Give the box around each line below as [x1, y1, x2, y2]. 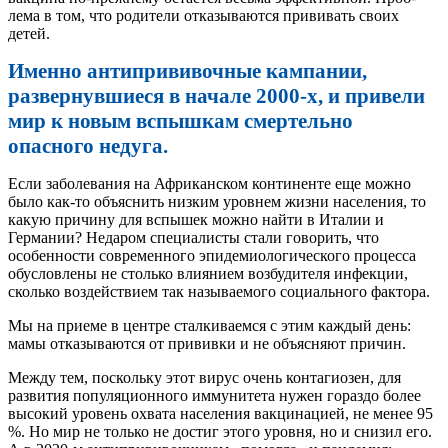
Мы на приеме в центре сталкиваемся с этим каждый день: [8, 317, 411, 335]
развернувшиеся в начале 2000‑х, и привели [8, 84, 425, 109]
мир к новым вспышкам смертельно [8, 109, 353, 134]
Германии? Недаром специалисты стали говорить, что [8, 229, 379, 247]
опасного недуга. [8, 134, 168, 159]
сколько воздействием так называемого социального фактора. [8, 283, 430, 301]
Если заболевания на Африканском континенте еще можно [8, 175, 411, 193]
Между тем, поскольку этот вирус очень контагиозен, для [8, 369, 401, 387]
